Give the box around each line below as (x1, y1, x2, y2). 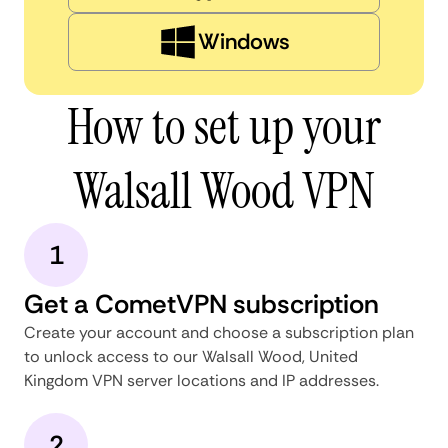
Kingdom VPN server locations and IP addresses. (24, 369, 379, 391)
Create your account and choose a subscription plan (24, 321, 414, 343)
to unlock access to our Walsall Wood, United (24, 345, 358, 367)
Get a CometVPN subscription (24, 286, 379, 321)
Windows (197, 26, 291, 56)
